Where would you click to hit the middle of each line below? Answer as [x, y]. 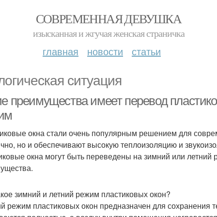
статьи [146, 51]
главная [61, 51]
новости [105, 51]
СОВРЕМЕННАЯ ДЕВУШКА [108, 18]
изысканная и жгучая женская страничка [108, 33]
